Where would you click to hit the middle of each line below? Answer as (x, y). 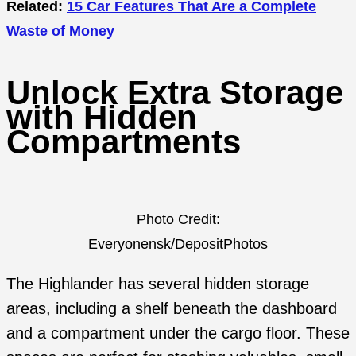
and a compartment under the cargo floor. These (178, 333)
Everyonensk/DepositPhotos (178, 244)
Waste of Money (60, 30)
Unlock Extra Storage (175, 93)
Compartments (124, 142)
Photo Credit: (178, 219)
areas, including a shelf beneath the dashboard (172, 309)
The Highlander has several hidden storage (158, 284)
